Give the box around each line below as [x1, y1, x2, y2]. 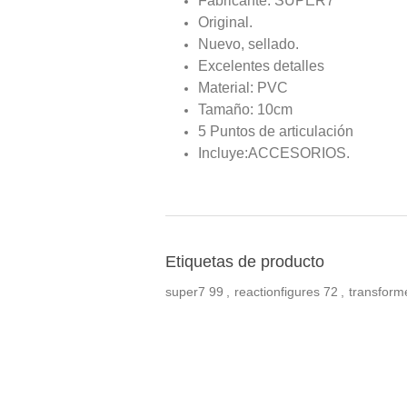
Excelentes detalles [198, 57, 324, 74]
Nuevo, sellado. [198, 35, 299, 52]
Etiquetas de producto [165, 252, 324, 271]
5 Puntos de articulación [198, 123, 353, 139]
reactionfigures [234, 283, 320, 299]
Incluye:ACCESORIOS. [198, 144, 350, 161]
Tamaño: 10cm [198, 101, 293, 117]
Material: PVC [198, 79, 288, 95]
